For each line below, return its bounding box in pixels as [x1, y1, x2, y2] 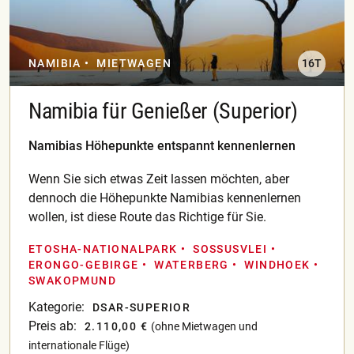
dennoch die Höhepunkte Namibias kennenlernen [28, 190, 301, 206]
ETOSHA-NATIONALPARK [28, 243, 178, 256]
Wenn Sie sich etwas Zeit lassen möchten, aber [28, 171, 289, 187]
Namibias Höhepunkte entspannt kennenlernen [28, 138, 296, 154]
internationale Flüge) [28, 339, 130, 352]
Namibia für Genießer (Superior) [28, 98, 299, 125]
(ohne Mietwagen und [151, 320, 258, 333]
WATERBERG [154, 258, 229, 272]
